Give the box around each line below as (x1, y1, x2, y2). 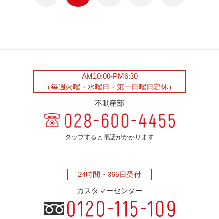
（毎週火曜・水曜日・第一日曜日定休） (44, 83, 175, 91)
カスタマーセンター (76, 186, 143, 195)
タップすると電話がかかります (65, 133, 154, 141)
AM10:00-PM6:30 (81, 72, 138, 81)
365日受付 (108, 170, 141, 178)
